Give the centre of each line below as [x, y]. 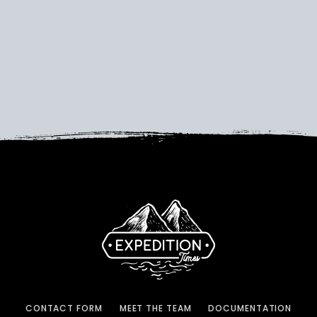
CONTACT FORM [64, 309]
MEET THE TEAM [155, 309]
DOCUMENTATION [250, 309]
